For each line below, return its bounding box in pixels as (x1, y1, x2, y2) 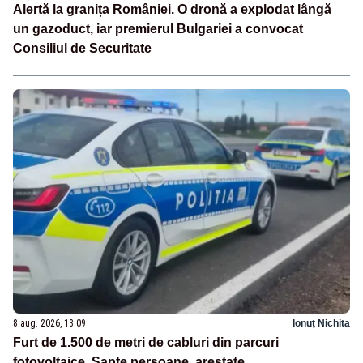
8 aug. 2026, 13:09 (13, 318, 86, 330)
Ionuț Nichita (293, 318, 350, 330)
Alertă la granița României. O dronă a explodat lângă (13, 2, 331, 17)
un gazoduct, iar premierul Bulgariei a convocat (13, 22, 303, 36)
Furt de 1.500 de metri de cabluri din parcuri (13, 335, 279, 350)
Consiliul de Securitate (13, 41, 152, 56)
